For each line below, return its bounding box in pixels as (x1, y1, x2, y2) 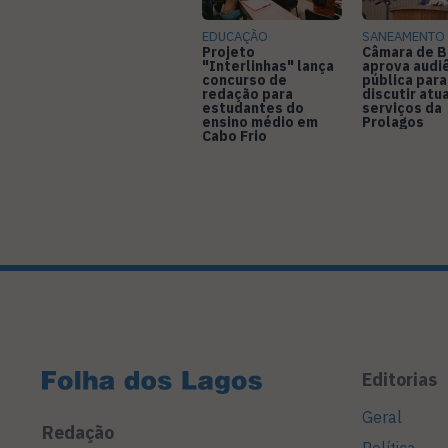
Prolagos (362, 113, 424, 132)
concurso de (202, 71, 287, 90)
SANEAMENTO (362, 28, 445, 46)
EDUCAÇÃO (202, 28, 268, 46)
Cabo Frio (202, 127, 267, 146)
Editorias (362, 368, 437, 392)
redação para (202, 85, 293, 104)
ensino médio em (202, 113, 318, 132)
